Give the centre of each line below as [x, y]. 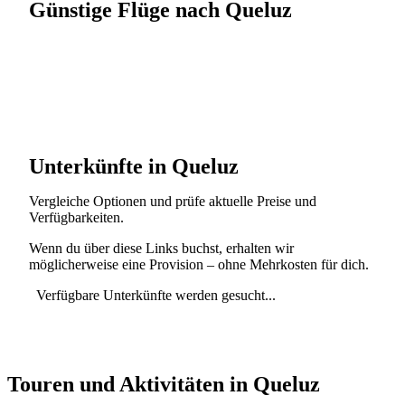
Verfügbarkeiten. [76, 217]
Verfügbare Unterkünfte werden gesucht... [156, 295]
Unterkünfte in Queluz [134, 166]
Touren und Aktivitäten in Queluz [164, 384]
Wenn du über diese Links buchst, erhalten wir [161, 248]
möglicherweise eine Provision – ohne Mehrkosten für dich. [199, 264]
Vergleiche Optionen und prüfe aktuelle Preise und [173, 201]
